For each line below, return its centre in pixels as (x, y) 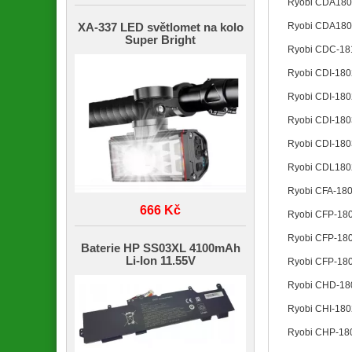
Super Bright (160, 40)
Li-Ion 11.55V (160, 260)
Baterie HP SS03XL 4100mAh (160, 248)
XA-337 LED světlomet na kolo (160, 27)
